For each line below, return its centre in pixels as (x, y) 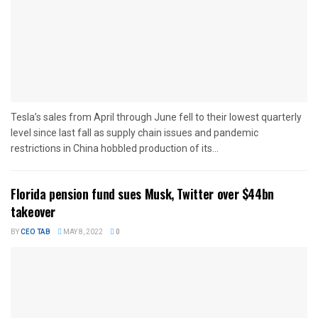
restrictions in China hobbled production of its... (115, 148)
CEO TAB (35, 232)
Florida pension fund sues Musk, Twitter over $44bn (143, 193)
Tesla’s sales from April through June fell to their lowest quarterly (156, 117)
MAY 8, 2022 (82, 232)
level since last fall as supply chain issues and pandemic (135, 132)
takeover (33, 211)
